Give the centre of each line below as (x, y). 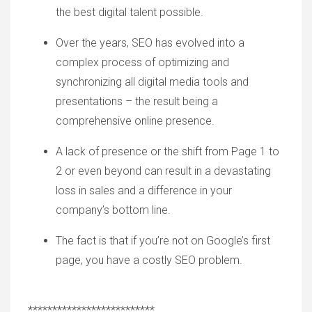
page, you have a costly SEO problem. (149, 260)
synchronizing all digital (112, 82)
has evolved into (195, 43)
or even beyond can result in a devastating (166, 171)
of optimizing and (186, 63)
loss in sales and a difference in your (144, 191)
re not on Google (201, 241)
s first (257, 241)
